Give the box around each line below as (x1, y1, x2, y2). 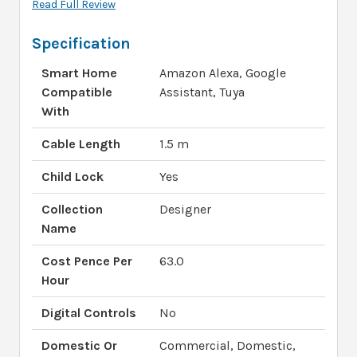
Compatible (41, 84, 112, 100)
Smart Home (41, 65, 117, 80)
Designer (159, 201, 211, 217)
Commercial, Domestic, (159, 337, 296, 353)
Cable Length (41, 135, 120, 151)
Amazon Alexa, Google (159, 65, 286, 80)
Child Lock (41, 168, 104, 184)
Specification (32, 33, 131, 53)
